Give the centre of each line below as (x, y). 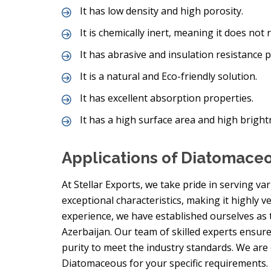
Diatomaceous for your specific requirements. (165, 263)
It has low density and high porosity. (162, 11)
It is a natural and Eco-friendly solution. (168, 76)
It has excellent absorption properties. (167, 98)
